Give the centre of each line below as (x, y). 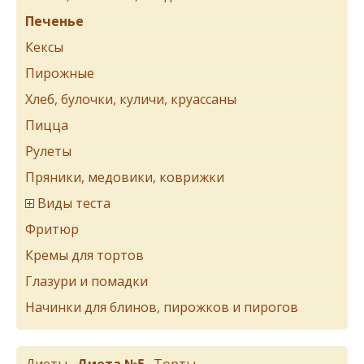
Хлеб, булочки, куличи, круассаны (131, 99)
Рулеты (48, 151)
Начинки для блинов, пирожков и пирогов (162, 307)
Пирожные (60, 73)
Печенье (54, 21)
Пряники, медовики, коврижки (125, 177)
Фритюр (52, 229)
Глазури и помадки (87, 281)
